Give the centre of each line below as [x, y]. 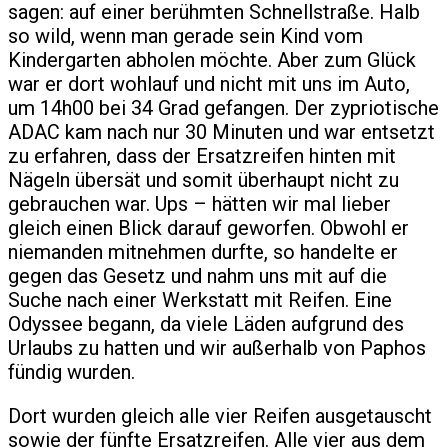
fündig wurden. [71, 372]
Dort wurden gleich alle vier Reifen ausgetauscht [220, 416]
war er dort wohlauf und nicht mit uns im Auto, [209, 84]
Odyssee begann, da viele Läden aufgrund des [206, 324]
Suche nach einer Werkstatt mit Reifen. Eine [200, 300]
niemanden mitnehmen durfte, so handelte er [203, 252]
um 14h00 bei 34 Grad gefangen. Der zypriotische [223, 108]
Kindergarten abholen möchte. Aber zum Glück [212, 60]
